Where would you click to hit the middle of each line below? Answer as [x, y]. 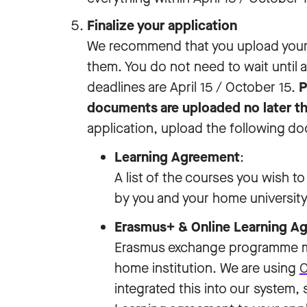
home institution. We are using [207, 268]
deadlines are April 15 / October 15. [193, 87]
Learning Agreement [177, 157]
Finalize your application [162, 26]
